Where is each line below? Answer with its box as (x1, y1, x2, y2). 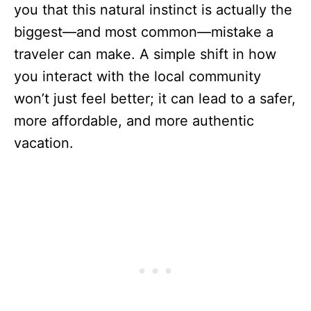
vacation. (14, 135, 74, 152)
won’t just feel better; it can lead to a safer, (14, 90, 296, 108)
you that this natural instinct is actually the (14, 1, 292, 19)
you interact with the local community (14, 68, 261, 85)
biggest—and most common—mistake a (14, 24, 274, 41)
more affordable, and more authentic (14, 112, 254, 130)
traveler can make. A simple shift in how (14, 46, 276, 63)
